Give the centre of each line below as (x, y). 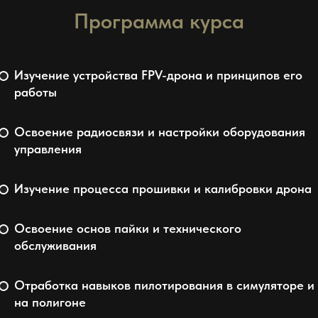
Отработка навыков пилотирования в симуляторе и (164, 285)
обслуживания (55, 245)
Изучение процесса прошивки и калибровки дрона (163, 188)
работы (35, 92)
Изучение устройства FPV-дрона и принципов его (158, 75)
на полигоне (50, 302)
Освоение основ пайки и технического (128, 228)
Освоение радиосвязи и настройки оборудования (160, 132)
